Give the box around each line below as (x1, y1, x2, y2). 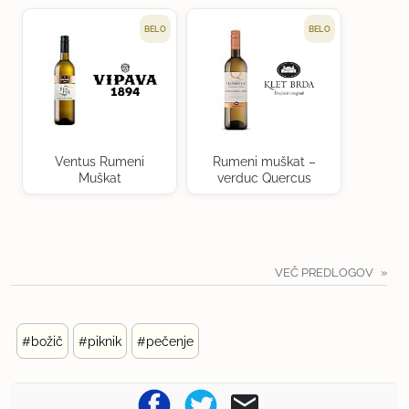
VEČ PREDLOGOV (274, 266, 376, 280)
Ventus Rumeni (55, 154, 144, 170)
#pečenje (137, 333, 194, 350)
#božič (22, 333, 63, 350)
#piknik (79, 333, 121, 350)
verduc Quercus (216, 171, 311, 186)
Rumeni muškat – (212, 154, 316, 170)
